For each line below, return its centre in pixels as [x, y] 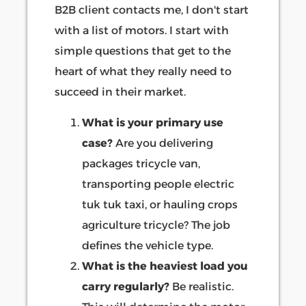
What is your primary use [153, 122]
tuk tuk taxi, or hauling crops [160, 204]
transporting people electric [158, 184]
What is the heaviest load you [165, 266]
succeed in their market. [120, 92]
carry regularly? [126, 286]
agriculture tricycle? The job [156, 225]
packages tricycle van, [141, 163]
